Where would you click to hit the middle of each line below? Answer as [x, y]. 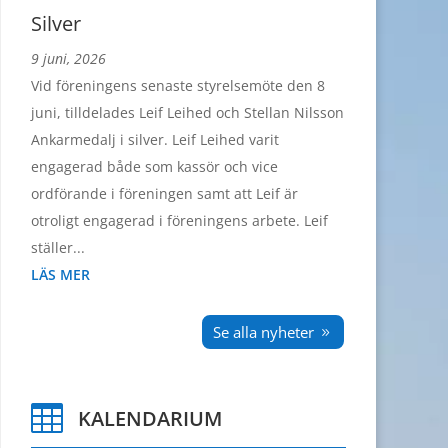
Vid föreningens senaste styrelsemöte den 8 [178, 86]
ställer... [58, 248]
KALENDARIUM [150, 419]
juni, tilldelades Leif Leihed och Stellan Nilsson [187, 113]
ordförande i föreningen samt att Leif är [164, 194]
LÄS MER [60, 275]
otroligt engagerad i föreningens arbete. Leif [179, 221]
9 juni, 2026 [68, 59]
